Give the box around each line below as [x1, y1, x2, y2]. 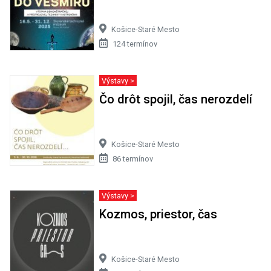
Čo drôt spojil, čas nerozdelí [99, 92, 252, 107]
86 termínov [112, 154, 153, 164]
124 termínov [112, 39, 157, 49]
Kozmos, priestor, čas [99, 207, 217, 222]
